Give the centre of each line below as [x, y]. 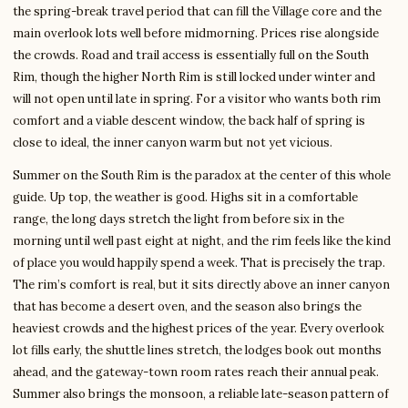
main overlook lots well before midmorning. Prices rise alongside [196, 34]
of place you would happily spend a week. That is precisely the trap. [199, 263]
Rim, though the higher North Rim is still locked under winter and [194, 77]
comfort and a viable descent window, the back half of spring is [189, 121]
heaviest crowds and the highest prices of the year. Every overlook [199, 329]
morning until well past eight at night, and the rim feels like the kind [202, 241]
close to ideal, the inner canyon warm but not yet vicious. [173, 143]
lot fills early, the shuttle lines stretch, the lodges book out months [197, 351]
